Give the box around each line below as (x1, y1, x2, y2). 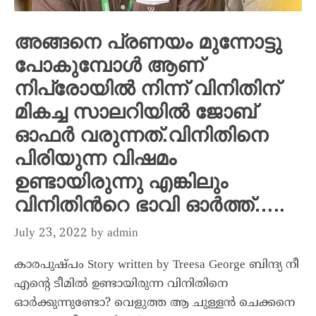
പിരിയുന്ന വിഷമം (14, 147, 176, 170)
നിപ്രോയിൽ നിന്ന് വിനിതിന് (14, 78, 279, 100)
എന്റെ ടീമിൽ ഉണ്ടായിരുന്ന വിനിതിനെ (14, 276, 228, 292)
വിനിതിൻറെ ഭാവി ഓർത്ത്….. (14, 194, 285, 217)
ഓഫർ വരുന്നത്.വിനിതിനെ (14, 124, 268, 147)
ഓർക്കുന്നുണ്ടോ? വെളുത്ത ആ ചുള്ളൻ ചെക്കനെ (14, 295, 295, 311)
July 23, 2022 (14, 225, 87, 241)
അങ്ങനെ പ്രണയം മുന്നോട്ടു (14, 31, 281, 54)
